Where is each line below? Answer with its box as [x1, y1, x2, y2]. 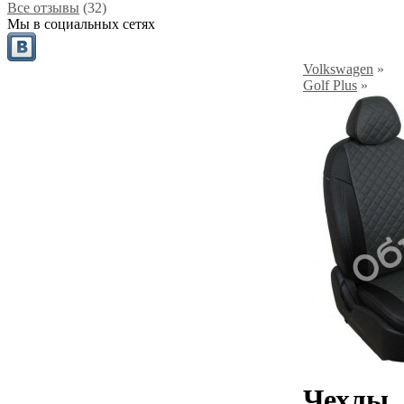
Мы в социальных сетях [7, 16, 155, 32]
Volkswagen [303, 61, 373, 77]
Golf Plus [303, 78, 357, 93]
